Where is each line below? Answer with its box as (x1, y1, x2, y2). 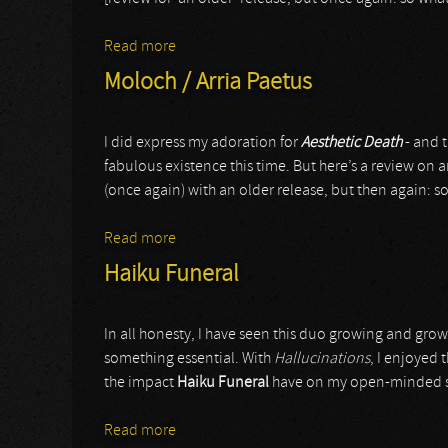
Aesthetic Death (301, 135, 402, 151)
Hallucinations (274, 351, 370, 367)
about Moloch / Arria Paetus (176, 231, 357, 247)
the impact (104, 375, 177, 391)
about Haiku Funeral (176, 423, 311, 439)
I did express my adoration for (104, 135, 301, 151)
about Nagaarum (176, 39, 288, 55)
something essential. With (104, 351, 274, 367)
